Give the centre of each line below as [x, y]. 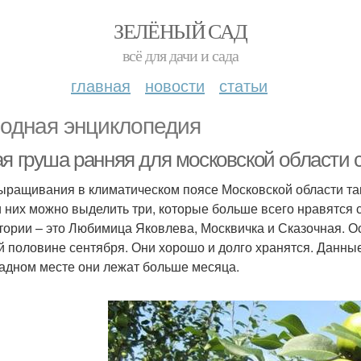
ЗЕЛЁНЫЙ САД [180, 31]
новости [175, 85]
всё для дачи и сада [180, 55]
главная [101, 85]
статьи [243, 85]
